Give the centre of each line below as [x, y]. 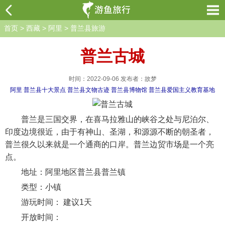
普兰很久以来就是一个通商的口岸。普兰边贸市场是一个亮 [109, 144]
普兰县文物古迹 [88, 90]
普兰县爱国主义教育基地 [182, 90]
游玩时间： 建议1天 [48, 202]
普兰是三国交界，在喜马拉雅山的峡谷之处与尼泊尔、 [109, 119]
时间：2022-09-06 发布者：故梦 [113, 79]
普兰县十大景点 [45, 90]
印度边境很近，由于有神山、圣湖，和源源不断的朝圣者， [109, 132]
